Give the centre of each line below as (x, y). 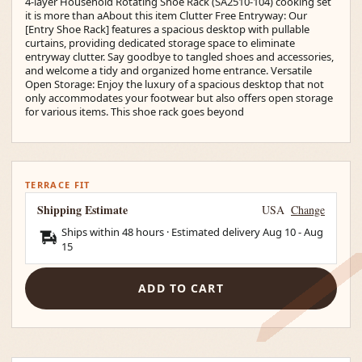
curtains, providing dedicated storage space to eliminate (160, 43)
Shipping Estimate (82, 209)
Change (308, 209)
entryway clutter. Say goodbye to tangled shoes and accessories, (179, 57)
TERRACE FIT (58, 184)
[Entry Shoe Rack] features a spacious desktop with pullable (167, 29)
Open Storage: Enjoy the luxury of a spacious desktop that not (175, 84)
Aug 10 (279, 232)
